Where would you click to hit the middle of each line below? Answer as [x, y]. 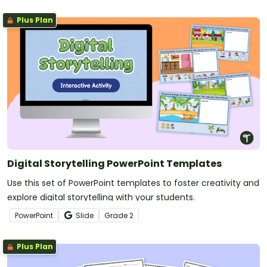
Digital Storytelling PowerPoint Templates [114, 163]
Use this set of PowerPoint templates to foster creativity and [133, 183]
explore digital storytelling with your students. [101, 197]
